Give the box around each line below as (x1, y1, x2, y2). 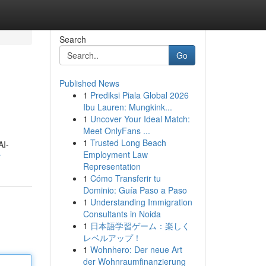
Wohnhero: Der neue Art (90, 243, 182, 255)
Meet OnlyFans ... (83, 125, 150, 137)
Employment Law (83, 148, 148, 160)
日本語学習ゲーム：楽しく (90, 220, 190, 232)
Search (59, 33, 86, 45)
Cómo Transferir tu (90, 172, 161, 184)
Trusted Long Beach (90, 137, 166, 148)
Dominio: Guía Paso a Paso (83, 184, 187, 196)
